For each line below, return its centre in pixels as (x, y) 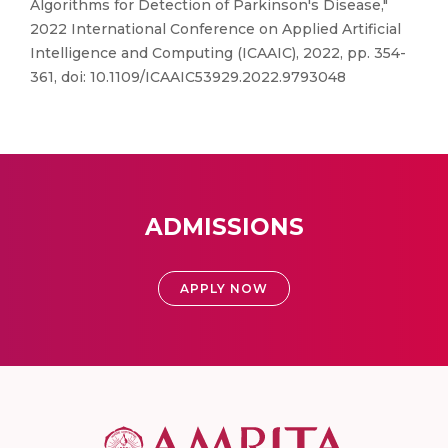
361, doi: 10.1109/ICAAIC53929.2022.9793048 (188, 77)
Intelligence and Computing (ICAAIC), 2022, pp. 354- (218, 53)
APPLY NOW (224, 288)
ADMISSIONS (224, 227)
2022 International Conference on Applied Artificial (215, 29)
